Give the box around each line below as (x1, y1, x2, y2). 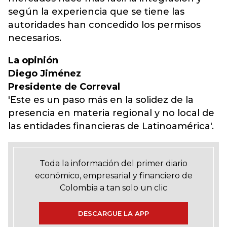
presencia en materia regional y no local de (8, 107, 214, 119)
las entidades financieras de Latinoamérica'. (8, 121, 214, 132)
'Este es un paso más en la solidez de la (8, 94, 194, 105)
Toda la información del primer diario (40, 159, 187, 168)
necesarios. (8, 32, 61, 44)
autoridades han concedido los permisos (8, 19, 201, 30)
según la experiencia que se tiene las (8, 6, 184, 17)
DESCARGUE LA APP (78, 209, 149, 217)
